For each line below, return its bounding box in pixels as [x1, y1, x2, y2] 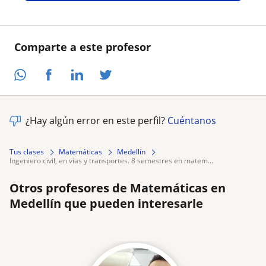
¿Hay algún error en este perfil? [26, 114, 167, 128]
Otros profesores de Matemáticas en [9, 180, 226, 197]
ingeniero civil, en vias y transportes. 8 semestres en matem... [11, 156, 213, 166]
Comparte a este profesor [14, 39, 151, 54]
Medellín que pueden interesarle [9, 195, 203, 212]
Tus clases [9, 147, 44, 157]
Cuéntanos [167, 114, 216, 128]
